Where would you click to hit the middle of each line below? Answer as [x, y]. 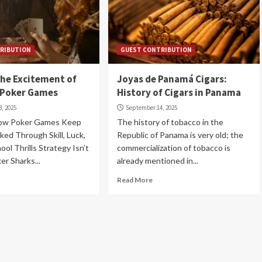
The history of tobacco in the [170, 122]
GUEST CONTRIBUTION [156, 50]
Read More [135, 180]
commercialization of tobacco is [173, 148]
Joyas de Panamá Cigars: [172, 79]
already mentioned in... [157, 161]
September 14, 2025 [151, 108]
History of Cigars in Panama [179, 92]
